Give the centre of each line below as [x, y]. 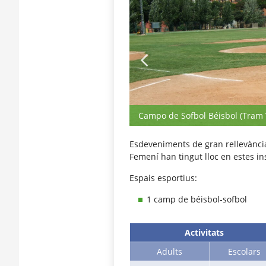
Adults [170, 252]
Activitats [204, 233]
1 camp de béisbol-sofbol [197, 199]
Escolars [244, 252]
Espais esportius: [163, 178]
